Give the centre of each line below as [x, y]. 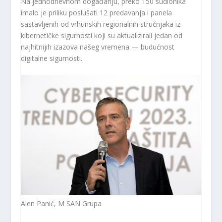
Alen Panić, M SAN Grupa [61, 204]
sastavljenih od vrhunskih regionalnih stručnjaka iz [101, 24]
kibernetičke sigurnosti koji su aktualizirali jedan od [102, 35]
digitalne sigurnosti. [52, 58]
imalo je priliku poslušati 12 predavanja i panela [97, 12]
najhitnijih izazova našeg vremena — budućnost [98, 47]
